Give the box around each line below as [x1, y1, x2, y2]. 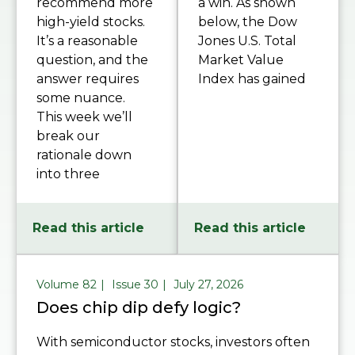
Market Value [198, 52, 284, 68]
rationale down [36, 147, 132, 163]
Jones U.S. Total [198, 33, 296, 49]
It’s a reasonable [36, 33, 138, 49]
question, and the [36, 52, 148, 68]
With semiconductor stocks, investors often [36, 334, 310, 350]
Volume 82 [36, 277, 97, 292]
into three [36, 166, 100, 182]
